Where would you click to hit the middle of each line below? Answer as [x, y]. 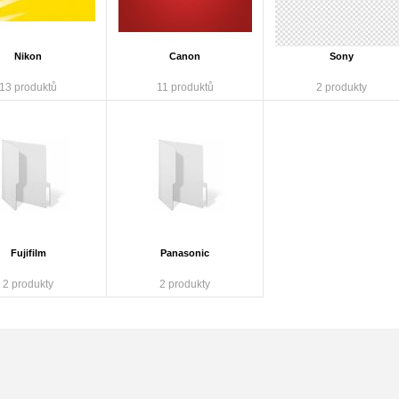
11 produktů [185, 87]
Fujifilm [28, 253]
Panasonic [185, 253]
